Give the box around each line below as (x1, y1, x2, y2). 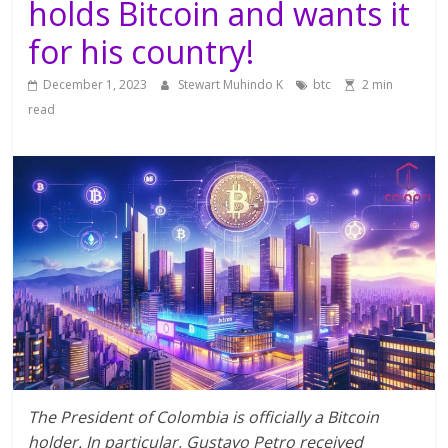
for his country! (28, 29, 255, 73)
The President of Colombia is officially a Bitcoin (28, 405, 380, 428)
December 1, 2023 (43, 75, 148, 93)
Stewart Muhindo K (178, 75, 287, 93)
